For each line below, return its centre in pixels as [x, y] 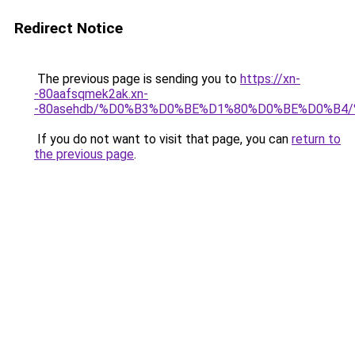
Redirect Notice [69, 28]
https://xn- [270, 79]
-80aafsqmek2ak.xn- [91, 94]
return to [316, 139]
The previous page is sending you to [137, 79]
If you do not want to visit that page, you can [163, 139]
